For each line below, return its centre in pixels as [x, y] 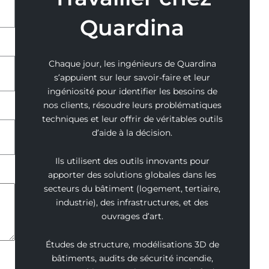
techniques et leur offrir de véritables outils [132, 119]
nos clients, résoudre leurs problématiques [132, 105]
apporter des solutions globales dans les [132, 175]
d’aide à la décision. [132, 133]
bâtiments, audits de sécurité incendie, [132, 258]
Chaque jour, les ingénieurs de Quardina [132, 64]
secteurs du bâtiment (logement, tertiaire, [132, 189]
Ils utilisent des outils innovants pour [132, 161]
